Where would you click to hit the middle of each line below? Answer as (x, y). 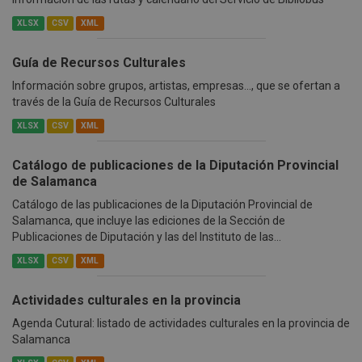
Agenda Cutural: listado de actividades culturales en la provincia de (181, 324)
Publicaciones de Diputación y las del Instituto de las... (147, 237)
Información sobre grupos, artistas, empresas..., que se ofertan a (176, 86)
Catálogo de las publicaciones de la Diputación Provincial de (162, 205)
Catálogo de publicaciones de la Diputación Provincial (175, 166)
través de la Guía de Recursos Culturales (114, 102)
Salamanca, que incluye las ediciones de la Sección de (149, 221)
